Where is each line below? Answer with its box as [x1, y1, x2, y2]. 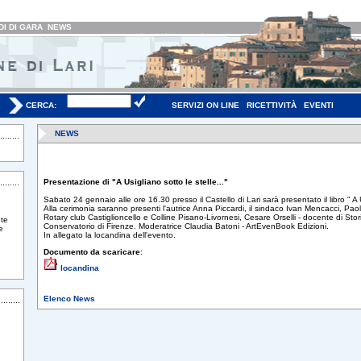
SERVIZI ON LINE [171, 101, 239, 110]
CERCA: [25, 101, 56, 110]
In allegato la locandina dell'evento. [44, 230, 176, 239]
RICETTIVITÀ [246, 101, 297, 110]
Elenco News [44, 294, 95, 303]
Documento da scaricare [44, 247, 140, 256]
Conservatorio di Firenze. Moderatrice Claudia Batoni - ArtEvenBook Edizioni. [44, 222, 329, 230]
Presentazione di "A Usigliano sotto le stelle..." [44, 177, 228, 186]
